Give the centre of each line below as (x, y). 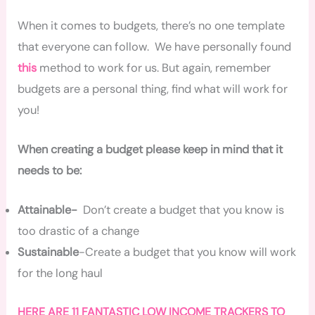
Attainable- (48, 210)
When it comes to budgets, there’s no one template (152, 25)
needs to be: (50, 171)
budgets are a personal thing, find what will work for (153, 89)
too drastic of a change (79, 231)
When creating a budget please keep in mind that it (150, 150)
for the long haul (60, 274)
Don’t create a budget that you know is (181, 210)
